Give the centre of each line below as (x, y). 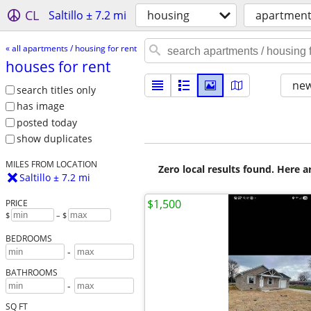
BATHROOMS (31, 272)
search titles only (56, 90)
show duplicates (54, 139)
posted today (47, 122)
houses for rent (58, 66)
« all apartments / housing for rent (71, 48)
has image (40, 106)
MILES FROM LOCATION (51, 164)
